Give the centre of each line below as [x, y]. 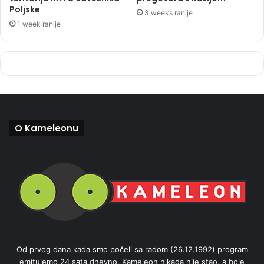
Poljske [25, 10]
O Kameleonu [47, 128]
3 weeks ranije [169, 13]
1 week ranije [39, 24]
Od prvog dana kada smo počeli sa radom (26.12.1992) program [132, 250]
